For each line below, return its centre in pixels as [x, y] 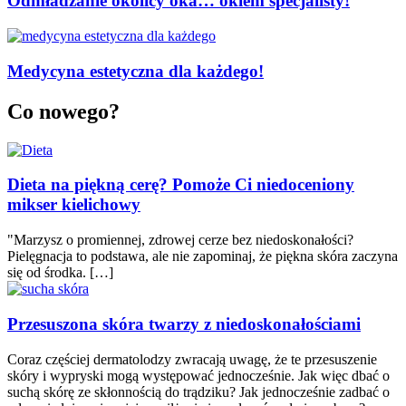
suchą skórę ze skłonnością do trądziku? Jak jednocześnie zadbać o [198, 391]
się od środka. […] [60, 273]
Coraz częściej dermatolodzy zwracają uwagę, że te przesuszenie [192, 359]
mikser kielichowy [74, 205]
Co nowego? [63, 111]
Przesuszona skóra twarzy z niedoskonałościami [184, 324]
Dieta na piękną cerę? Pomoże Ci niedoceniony [181, 185]
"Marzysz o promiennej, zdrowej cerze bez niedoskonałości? [180, 240]
